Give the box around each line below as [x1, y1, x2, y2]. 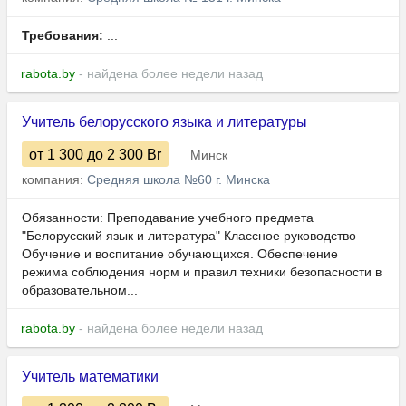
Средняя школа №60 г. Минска [87, 172, 270, 188]
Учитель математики [22, 369, 159, 385]
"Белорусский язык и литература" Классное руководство [22, 228, 356, 244]
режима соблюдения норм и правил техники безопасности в [22, 265, 382, 280]
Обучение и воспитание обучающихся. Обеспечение [22, 246, 338, 262]
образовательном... [22, 283, 138, 298]
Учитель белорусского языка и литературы [22, 114, 307, 130]
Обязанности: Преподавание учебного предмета [22, 210, 314, 226]
